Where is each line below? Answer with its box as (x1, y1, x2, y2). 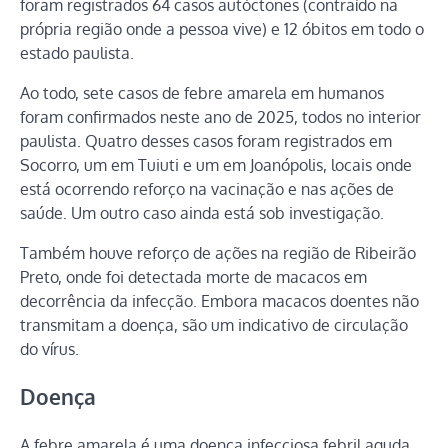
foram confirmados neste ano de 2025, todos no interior (20, 106, 421, 127)
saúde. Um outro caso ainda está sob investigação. (20, 202, 384, 223)
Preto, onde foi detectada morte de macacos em (20, 266, 367, 287)
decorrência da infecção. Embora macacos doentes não (20, 290, 419, 311)
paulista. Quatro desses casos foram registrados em (20, 130, 392, 151)
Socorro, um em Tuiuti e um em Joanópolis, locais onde (20, 154, 412, 175)
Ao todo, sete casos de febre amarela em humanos (20, 82, 384, 103)
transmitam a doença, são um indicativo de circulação (20, 314, 408, 335)
